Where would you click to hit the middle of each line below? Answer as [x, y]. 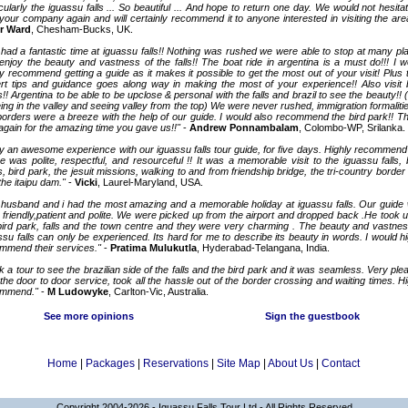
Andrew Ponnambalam [244, 127]
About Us [291, 363]
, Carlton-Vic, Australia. [158, 291]
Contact [341, 363]
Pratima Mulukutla [153, 248]
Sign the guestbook [312, 316]
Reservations [176, 363]
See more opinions [89, 316]
